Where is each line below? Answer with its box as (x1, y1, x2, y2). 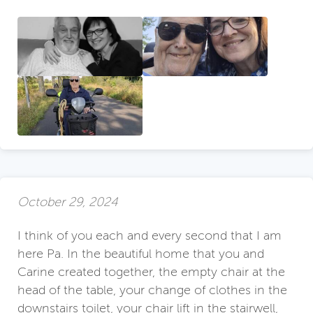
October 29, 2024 (17, 194, 118, 209)
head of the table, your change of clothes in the (17, 283, 287, 298)
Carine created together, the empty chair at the (17, 265, 285, 279)
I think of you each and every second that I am (17, 228, 282, 243)
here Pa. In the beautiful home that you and (17, 247, 264, 261)
